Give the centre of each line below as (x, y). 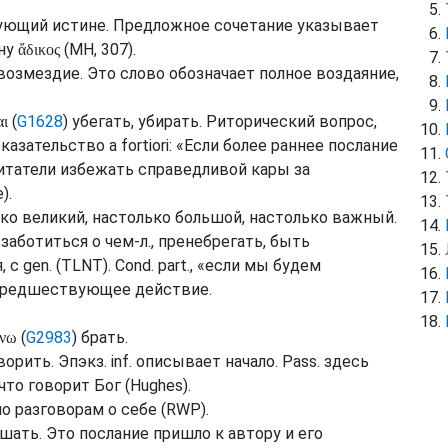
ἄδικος (39, 49)
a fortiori (139, 145)
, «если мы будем (255, 265)
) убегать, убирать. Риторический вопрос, (220, 121)
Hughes (156, 385)
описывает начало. (207, 361)
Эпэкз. (82, 361)
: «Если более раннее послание (283, 145)
